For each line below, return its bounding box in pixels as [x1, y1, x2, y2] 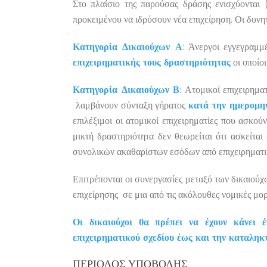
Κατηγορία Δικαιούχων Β [73, 84, 180, 95]
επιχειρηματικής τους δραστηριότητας [73, 57, 231, 68]
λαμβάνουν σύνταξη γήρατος [73, 100, 189, 111]
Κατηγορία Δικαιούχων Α [73, 41, 182, 52]
